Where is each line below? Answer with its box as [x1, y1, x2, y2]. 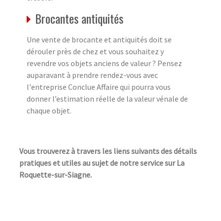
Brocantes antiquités [35, 9, 123, 27]
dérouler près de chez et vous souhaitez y [27, 46, 164, 56]
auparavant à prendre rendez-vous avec [27, 70, 158, 80]
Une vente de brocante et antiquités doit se [27, 34, 172, 44]
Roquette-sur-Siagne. [19, 169, 92, 180]
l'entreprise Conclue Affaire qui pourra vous [27, 81, 171, 92]
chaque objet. [27, 105, 72, 115]
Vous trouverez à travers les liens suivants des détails [19, 146, 197, 156]
